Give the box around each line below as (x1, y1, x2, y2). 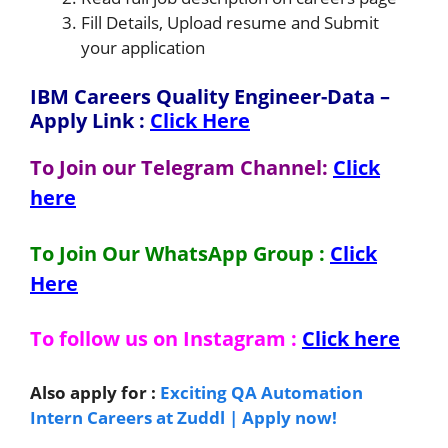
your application (81, 35, 205, 59)
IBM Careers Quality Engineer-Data (30, 83, 380, 110)
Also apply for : (30, 380, 160, 404)
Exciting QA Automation (160, 380, 363, 404)
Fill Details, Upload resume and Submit (81, 10, 379, 34)
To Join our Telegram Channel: (30, 154, 328, 181)
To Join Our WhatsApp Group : (30, 239, 325, 267)
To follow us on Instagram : (30, 325, 297, 352)
